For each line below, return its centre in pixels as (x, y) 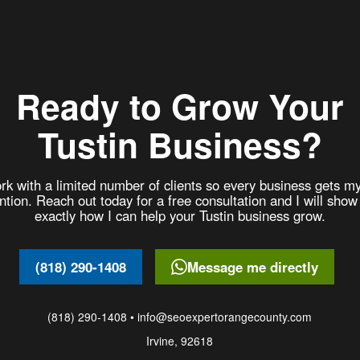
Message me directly (252, 266)
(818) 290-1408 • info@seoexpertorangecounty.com (180, 317)
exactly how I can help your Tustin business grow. (180, 216)
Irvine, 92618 (180, 341)
